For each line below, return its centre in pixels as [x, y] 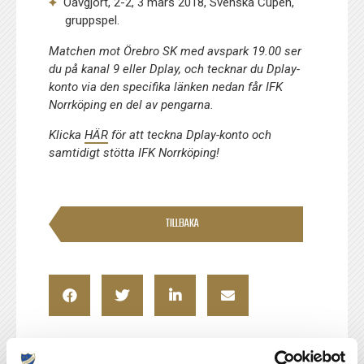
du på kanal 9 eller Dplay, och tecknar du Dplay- [175, 69]
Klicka [67, 134]
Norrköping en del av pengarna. [132, 104]
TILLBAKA [182, 223]
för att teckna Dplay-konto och [190, 134]
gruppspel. [93, 20]
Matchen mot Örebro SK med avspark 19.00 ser [175, 51]
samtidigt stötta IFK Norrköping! [134, 152]
